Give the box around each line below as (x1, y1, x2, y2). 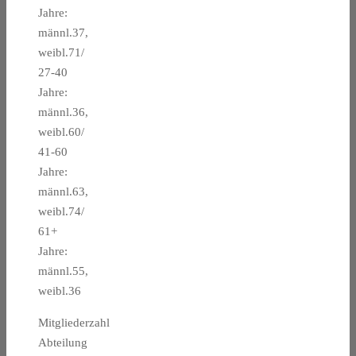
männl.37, (38, 26, 88, 40)
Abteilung (38, 336, 87, 350)
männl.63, (38, 185, 88, 199)
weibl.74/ (38, 205, 84, 219)
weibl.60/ (38, 126, 84, 139)
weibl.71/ (38, 46, 84, 60)
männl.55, (38, 265, 88, 278)
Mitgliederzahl (38, 316, 110, 330)
